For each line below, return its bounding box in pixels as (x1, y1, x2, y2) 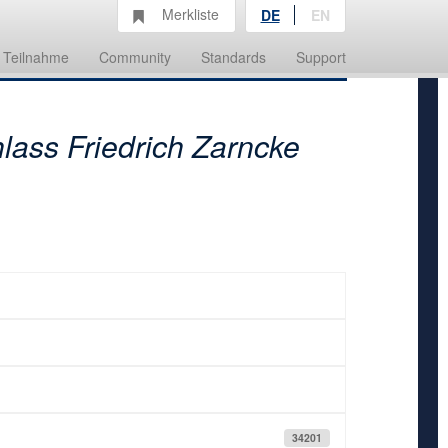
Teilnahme (3, 47, 69, 67)
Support (296, 47, 346, 67)
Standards (201, 47, 266, 67)
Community (99, 47, 171, 67)
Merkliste (162, 3, 219, 24)
